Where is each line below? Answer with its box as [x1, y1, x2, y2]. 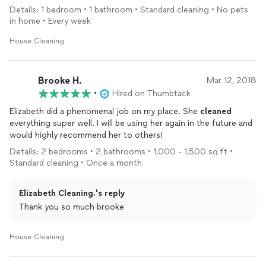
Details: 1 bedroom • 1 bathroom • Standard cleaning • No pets [9, 5, 248, 15]
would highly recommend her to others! [9, 130, 163, 140]
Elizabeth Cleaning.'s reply [19, 188, 125, 198]
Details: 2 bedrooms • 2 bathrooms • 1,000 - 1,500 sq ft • [9, 147, 233, 157]
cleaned [200, 106, 232, 116]
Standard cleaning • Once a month [9, 158, 142, 168]
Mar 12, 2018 [207, 75, 256, 85]
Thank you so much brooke [19, 202, 124, 212]
